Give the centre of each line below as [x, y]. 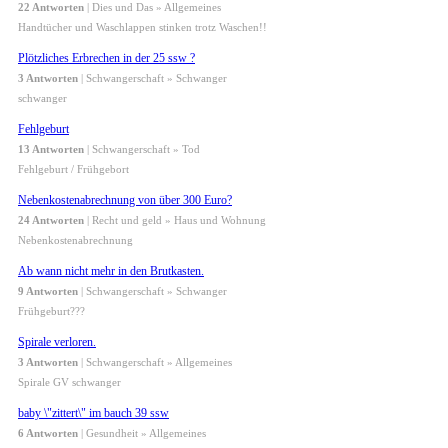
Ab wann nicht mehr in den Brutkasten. [111, 271]
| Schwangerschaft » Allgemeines [155, 362]
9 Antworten [48, 291]
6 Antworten [48, 433]
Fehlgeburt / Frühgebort [73, 169]
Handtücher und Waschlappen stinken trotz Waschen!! [142, 27]
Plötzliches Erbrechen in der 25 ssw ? [106, 58]
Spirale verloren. [57, 342]
